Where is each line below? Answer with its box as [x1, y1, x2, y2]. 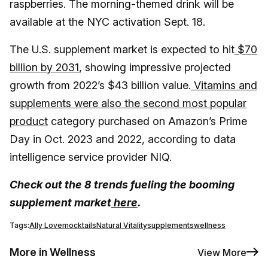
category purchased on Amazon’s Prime [48, 115, 247, 128]
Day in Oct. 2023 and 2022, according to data [10, 133, 236, 146]
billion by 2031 [10, 61, 79, 74]
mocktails [62, 221, 96, 230]
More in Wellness [10, 246, 96, 259]
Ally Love [29, 221, 62, 230]
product [10, 115, 48, 128]
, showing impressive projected [79, 61, 231, 74]
